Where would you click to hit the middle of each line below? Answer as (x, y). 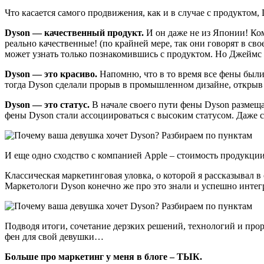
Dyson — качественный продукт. (74, 32)
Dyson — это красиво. (51, 74)
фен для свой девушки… (54, 236)
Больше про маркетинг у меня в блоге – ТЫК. (103, 256)
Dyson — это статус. (47, 104)
